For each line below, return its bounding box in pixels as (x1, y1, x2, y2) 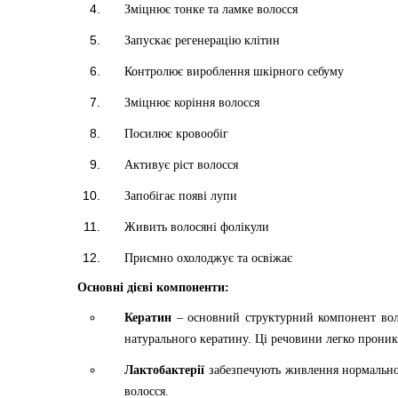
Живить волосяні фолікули (124, 220, 269, 234)
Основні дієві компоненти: (77, 281, 229, 294)
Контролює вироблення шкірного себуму (124, 65, 344, 78)
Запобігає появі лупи (124, 189, 237, 203)
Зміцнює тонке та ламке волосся (124, 3, 298, 16)
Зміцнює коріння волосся (124, 96, 259, 109)
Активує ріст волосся (124, 158, 238, 171)
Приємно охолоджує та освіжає (124, 251, 292, 265)
